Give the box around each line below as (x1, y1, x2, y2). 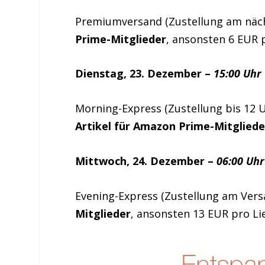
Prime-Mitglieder (75, 31, 167, 46)
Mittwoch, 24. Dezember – (75, 153, 217, 168)
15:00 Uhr (214, 66, 262, 81)
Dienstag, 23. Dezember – (75, 66, 214, 81)
